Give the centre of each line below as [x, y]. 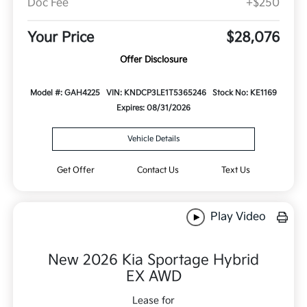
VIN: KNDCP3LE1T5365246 [156, 93]
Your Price [60, 38]
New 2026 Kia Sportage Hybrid [153, 260]
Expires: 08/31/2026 [153, 108]
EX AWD [153, 277]
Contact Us [158, 171]
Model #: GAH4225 [65, 93]
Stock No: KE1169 [244, 93]
